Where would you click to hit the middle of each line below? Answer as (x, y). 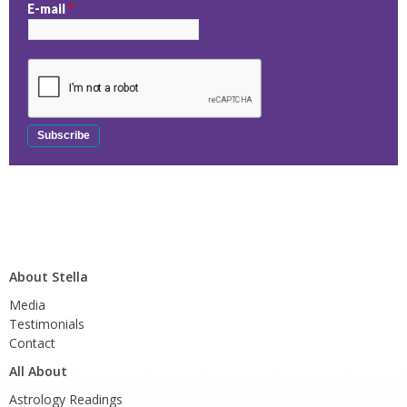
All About (38, 372)
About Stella (49, 277)
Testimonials (47, 324)
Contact (32, 343)
